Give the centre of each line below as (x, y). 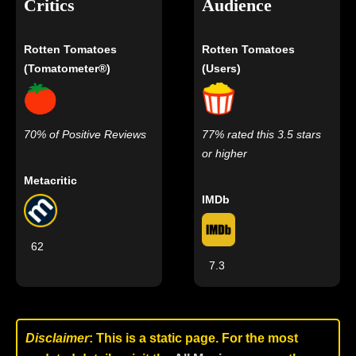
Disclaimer (57, 338)
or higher (225, 153)
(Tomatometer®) (67, 68)
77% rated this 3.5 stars (262, 134)
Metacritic (50, 180)
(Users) (222, 68)
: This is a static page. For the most (193, 338)
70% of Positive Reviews (85, 134)
